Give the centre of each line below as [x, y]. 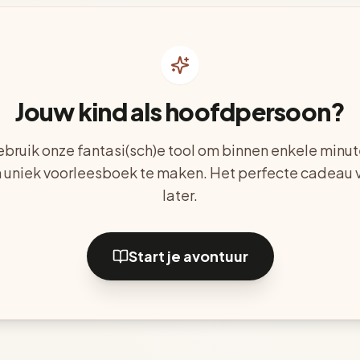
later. [180, 195]
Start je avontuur [188, 256]
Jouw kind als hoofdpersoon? [180, 112]
